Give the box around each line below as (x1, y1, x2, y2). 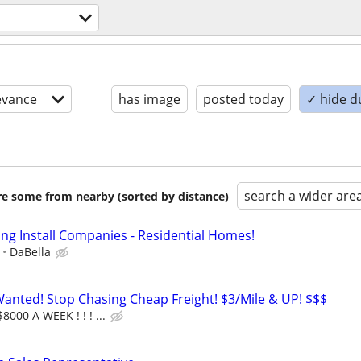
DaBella (10, 244, 51, 259)
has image (118, 90, 180, 108)
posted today (203, 90, 284, 108)
